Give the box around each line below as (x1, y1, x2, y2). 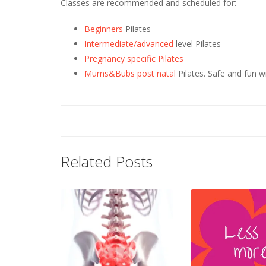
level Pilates (173, 38, 221, 50)
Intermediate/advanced (84, 38, 173, 50)
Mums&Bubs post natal (84, 68, 176, 80)
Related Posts (61, 151, 153, 172)
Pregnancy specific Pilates (84, 53, 183, 65)
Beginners (84, 23, 123, 35)
